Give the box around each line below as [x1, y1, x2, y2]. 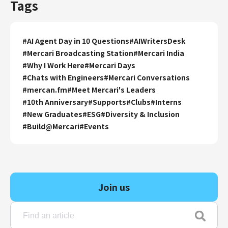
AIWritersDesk [134, 35, 185, 46]
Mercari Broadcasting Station [27, 47, 133, 58]
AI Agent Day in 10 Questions [27, 35, 129, 46]
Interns [155, 96, 182, 107]
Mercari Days [89, 60, 135, 70]
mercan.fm [27, 84, 67, 95]
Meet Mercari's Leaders [72, 84, 156, 95]
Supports [93, 96, 126, 107]
